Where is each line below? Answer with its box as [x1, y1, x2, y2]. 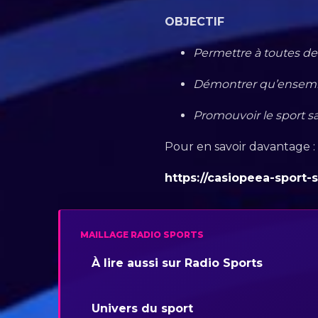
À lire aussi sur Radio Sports [92, 256, 263, 270]
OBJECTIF [165, 15, 224, 29]
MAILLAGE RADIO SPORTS [80, 229, 204, 241]
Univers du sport [92, 302, 193, 316]
